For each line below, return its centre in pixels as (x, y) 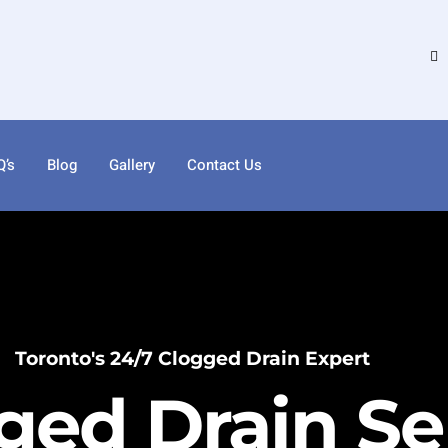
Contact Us (224, 165)
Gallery (132, 165)
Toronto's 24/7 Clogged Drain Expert (192, 358)
